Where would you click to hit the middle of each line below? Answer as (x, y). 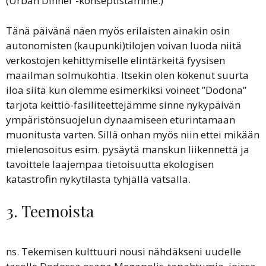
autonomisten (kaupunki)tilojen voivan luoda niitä (124, 45)
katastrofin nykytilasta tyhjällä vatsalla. (98, 179)
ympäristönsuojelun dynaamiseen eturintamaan (121, 119)
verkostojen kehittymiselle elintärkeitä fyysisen (115, 60)
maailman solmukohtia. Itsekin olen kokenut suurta (127, 75)
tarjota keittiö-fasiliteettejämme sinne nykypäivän (123, 104)
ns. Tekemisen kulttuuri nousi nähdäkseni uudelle (123, 251)
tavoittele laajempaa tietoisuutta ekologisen (110, 164)
